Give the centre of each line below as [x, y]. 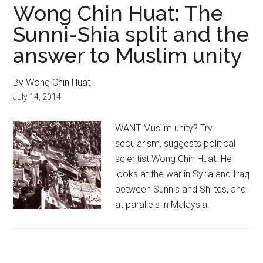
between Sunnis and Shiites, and [181, 189]
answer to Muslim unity [128, 55]
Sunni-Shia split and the [131, 34]
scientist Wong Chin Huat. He [174, 159]
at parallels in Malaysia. [163, 205]
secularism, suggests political [176, 144]
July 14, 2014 [37, 97]
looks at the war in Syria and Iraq [183, 174]
